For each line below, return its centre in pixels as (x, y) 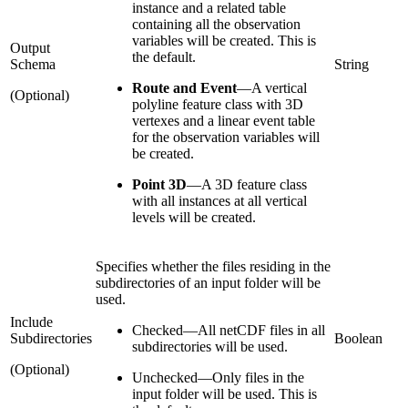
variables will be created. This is (224, 40)
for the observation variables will (226, 137)
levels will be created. (194, 217)
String (352, 64)
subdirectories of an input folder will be (208, 282)
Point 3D (159, 184)
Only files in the (258, 377)
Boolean (358, 338)
